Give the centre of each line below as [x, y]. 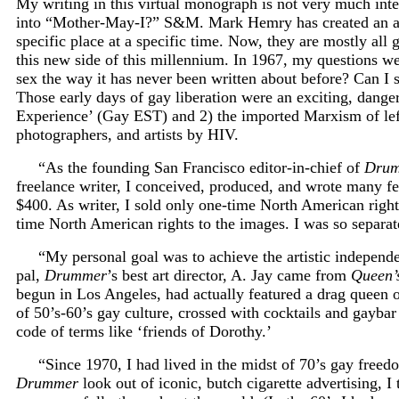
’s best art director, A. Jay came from [229, 275]
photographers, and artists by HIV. [127, 134]
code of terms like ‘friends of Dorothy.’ [144, 331]
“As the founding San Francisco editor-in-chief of [201, 167]
